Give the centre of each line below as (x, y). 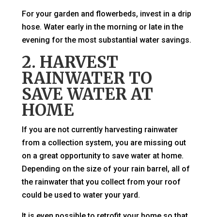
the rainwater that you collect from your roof (101, 182)
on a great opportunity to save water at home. (102, 156)
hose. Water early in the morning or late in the (102, 27)
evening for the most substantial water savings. (106, 40)
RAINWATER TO (87, 78)
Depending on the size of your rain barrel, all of (106, 169)
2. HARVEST (70, 62)
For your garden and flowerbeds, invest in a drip (106, 14)
